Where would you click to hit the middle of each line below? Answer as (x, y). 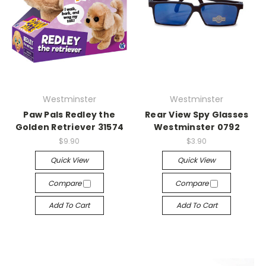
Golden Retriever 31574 (69, 127)
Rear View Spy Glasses (197, 115)
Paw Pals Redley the (69, 115)
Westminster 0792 (197, 127)
